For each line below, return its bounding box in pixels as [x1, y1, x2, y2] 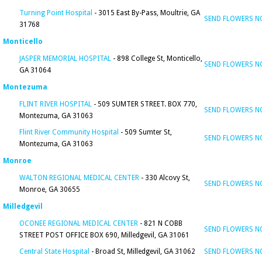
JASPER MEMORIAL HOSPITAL [19, 54, 111, 63]
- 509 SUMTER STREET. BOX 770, [92, 100, 197, 108]
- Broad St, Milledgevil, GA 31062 [89, 247, 195, 256]
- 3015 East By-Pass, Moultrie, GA [92, 9, 200, 17]
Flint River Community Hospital [19, 128, 119, 136]
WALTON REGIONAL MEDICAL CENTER [19, 174, 139, 182]
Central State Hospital [19, 247, 89, 256]
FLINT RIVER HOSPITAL [19, 100, 92, 108]
